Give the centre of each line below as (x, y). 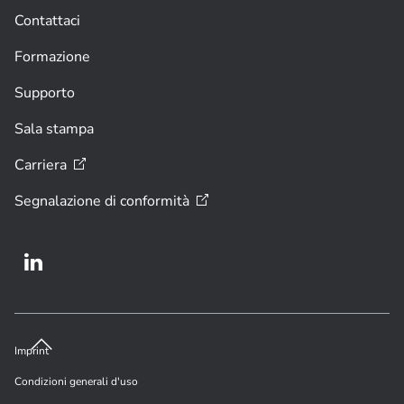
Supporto (45, 93)
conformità (155, 202)
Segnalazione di (65, 202)
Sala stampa (54, 129)
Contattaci (47, 21)
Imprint (32, 351)
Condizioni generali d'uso (76, 382)
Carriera (41, 165)
